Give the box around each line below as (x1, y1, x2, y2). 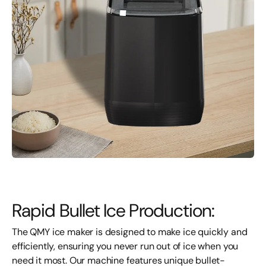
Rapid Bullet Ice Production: (12, 199, 215, 222)
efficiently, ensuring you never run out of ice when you (12, 240, 239, 252)
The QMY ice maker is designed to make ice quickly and (12, 226, 248, 238)
